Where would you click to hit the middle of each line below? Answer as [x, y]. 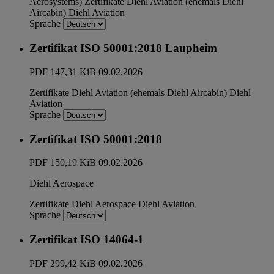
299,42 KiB [73, 263]
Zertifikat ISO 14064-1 [87, 240]
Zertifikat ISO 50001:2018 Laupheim [123, 48]
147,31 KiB [73, 72]
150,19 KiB [73, 163]
